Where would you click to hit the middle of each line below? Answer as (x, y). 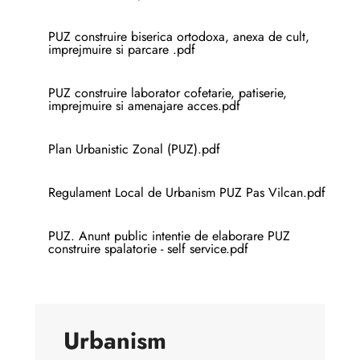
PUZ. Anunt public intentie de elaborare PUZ (169, 235)
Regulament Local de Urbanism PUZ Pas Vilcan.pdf (187, 192)
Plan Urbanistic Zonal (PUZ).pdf (134, 149)
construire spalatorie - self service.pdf (148, 248)
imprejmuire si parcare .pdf (122, 49)
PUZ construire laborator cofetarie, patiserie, (168, 92)
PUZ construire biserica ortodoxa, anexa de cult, (179, 36)
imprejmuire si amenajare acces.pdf (144, 105)
